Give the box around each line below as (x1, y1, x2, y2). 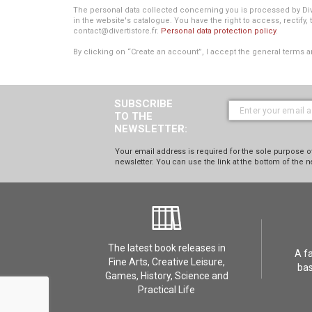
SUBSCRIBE (114, 97, 173, 110)
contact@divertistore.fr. (73, 26, 161, 36)
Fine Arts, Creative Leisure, (108, 256, 225, 267)
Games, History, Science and (104, 270, 228, 281)
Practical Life (138, 284, 195, 295)
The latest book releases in (107, 242, 226, 253)
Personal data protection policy (161, 26, 276, 36)
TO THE (114, 110, 153, 123)
